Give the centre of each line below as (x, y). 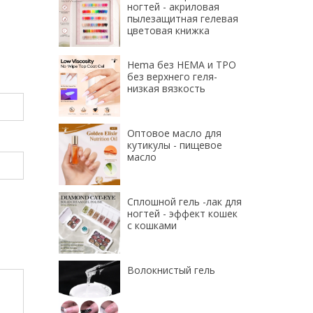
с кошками (152, 225)
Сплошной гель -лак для (184, 202)
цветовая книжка (168, 30)
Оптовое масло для (174, 133)
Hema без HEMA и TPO (181, 65)
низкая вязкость (166, 88)
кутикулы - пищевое (174, 145)
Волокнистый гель (171, 270)
